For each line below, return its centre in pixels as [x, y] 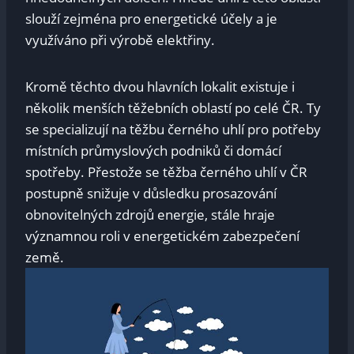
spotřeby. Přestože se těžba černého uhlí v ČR [166, 172]
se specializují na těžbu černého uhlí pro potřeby [173, 130]
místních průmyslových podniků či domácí [153, 151]
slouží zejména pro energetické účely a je [151, 19]
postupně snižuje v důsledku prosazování [151, 194]
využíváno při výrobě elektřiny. [120, 40]
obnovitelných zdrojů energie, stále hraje [150, 215]
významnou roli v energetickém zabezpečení [162, 236]
